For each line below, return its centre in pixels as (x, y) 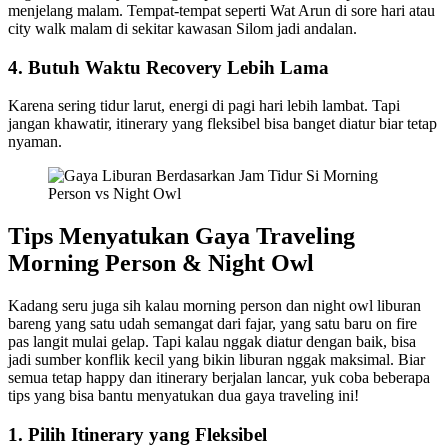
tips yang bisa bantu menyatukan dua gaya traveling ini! (183, 396)
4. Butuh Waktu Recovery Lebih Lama (168, 67)
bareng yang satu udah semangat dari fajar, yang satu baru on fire (212, 324)
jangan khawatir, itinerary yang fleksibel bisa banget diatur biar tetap (222, 124)
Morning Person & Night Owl (161, 263)
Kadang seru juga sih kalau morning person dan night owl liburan (214, 306)
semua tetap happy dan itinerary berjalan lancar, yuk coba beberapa (219, 378)
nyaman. (35, 142)
